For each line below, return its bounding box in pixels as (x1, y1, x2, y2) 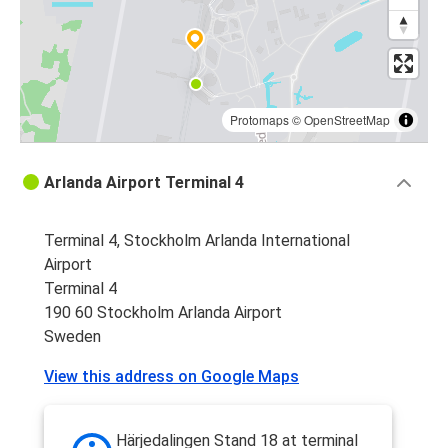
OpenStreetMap (304, 111, 390, 129)
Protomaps (230, 111, 289, 129)
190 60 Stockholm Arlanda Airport (44, 303, 282, 323)
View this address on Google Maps (44, 367, 299, 387)
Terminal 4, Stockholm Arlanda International (44, 231, 350, 251)
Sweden (44, 327, 101, 347)
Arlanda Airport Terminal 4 (44, 173, 244, 193)
